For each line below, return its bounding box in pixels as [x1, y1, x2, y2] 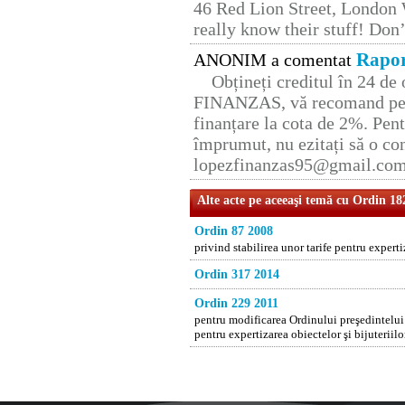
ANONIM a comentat [193, 50, 356, 71]
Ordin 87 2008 [194, 224, 273, 239]
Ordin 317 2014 [194, 268, 279, 282]
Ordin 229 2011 [194, 297, 278, 311]
